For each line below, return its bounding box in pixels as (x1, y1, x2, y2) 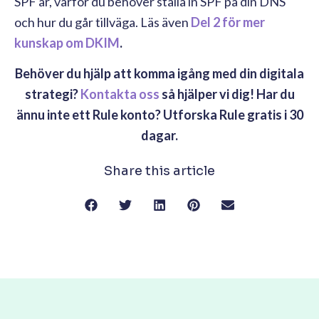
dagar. (141, 127, 178, 143)
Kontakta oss (80, 85, 159, 102)
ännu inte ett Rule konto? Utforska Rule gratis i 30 (16, 106, 303, 122)
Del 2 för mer (191, 14, 265, 30)
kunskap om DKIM (14, 34, 120, 51)
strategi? (24, 85, 80, 102)
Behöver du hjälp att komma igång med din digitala (15, 65, 304, 81)
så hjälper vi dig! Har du (159, 85, 295, 102)
